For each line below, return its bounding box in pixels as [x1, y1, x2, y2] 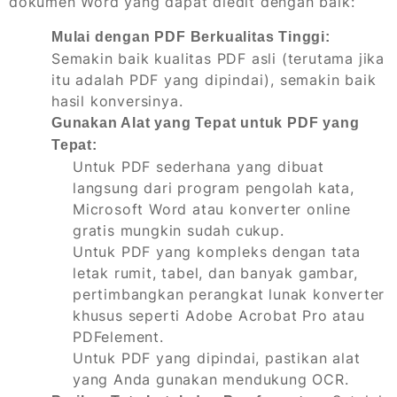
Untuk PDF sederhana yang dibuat [73, 157, 324, 175]
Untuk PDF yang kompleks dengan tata [73, 242, 361, 261]
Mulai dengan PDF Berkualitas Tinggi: [51, 28, 331, 44]
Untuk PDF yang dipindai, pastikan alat [73, 348, 361, 367]
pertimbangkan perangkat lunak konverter [73, 284, 385, 303]
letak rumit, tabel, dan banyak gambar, [73, 263, 358, 282]
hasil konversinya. [51, 91, 183, 110]
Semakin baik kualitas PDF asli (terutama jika [51, 49, 385, 67]
